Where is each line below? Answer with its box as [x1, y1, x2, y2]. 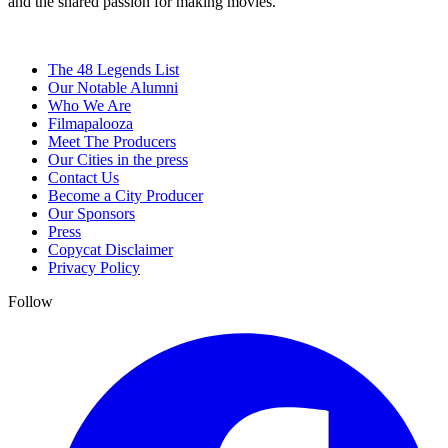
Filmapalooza [48, 115, 133, 133]
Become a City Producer [48, 187, 203, 205]
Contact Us [48, 169, 119, 187]
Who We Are [48, 97, 131, 115]
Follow [8, 293, 53, 311]
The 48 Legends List [48, 61, 179, 79]
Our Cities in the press [48, 151, 188, 169]
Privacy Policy [48, 259, 140, 277]
